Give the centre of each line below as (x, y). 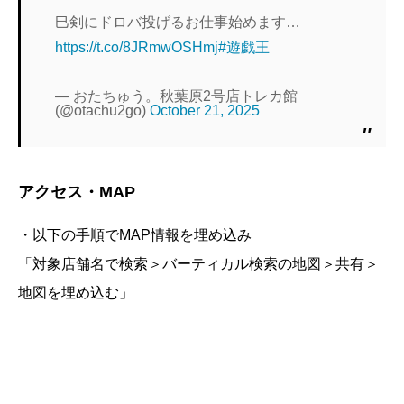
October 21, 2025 (205, 111)
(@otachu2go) (103, 111)
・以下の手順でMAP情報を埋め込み (135, 235)
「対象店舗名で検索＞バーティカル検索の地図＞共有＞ (198, 264)
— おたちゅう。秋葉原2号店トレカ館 (177, 96)
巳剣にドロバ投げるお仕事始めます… (178, 23)
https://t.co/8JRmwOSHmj (137, 48)
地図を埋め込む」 (76, 293)
